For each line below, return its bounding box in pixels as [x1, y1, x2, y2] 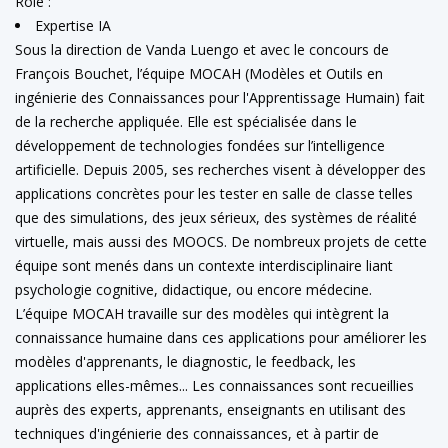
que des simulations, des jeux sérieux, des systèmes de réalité [15, 207, 417, 227]
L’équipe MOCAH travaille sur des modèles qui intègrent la [15, 303, 389, 323]
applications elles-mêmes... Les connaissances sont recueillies [15, 375, 414, 395]
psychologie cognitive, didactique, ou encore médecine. [15, 279, 372, 299]
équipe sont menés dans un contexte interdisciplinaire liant [15, 255, 393, 275]
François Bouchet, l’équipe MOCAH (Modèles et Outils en [15, 63, 383, 83]
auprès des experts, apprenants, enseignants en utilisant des [15, 399, 406, 419]
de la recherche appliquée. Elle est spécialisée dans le [15, 111, 357, 131]
